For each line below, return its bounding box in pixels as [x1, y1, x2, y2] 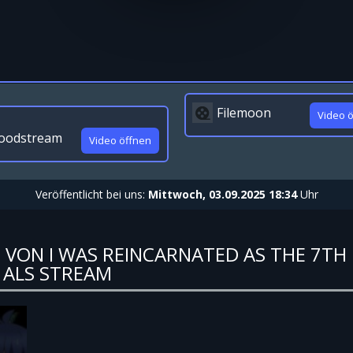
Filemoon [217, 104, 271, 121]
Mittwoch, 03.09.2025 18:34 [147, 187, 297, 202]
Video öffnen [89, 133, 151, 147]
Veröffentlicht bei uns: [35, 187, 148, 202]
